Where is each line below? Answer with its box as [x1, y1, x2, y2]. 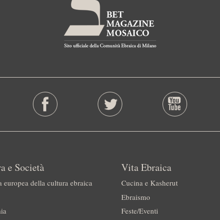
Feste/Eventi [121, 206, 158, 216]
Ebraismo [121, 192, 150, 202]
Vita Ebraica [121, 160, 171, 174]
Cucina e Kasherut [121, 178, 178, 188]
